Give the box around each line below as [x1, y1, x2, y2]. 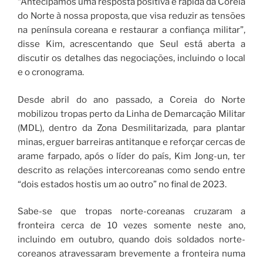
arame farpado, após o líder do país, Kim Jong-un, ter [18, 150, 245, 161]
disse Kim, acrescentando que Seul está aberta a [18, 39, 245, 50]
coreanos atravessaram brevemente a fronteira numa [18, 248, 245, 259]
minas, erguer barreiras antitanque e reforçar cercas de [18, 136, 245, 147]
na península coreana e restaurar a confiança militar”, [18, 25, 245, 36]
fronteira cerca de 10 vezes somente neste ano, [18, 220, 245, 231]
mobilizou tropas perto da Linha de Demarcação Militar [18, 108, 245, 119]
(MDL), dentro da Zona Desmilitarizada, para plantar [18, 122, 245, 133]
